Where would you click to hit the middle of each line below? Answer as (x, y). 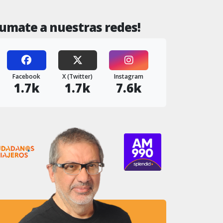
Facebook (27, 76)
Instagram (129, 76)
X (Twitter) (78, 76)
